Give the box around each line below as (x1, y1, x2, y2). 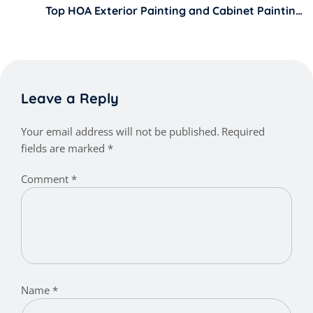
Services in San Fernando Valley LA (114, 19, 303, 34)
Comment (21, 172, 71, 187)
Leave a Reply (21, 89, 119, 108)
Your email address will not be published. (21, 124, 219, 139)
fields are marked (21, 141, 108, 156)
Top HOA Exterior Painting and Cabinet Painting (45, 3, 303, 18)
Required (221, 124, 265, 139)
